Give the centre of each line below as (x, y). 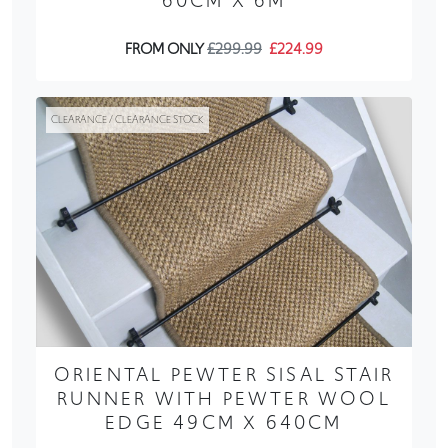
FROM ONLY (166, 48)
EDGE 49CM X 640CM (224, 422)
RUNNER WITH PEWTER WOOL (224, 398)
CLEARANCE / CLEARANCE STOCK (127, 119)
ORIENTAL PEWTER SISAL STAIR (224, 374)
